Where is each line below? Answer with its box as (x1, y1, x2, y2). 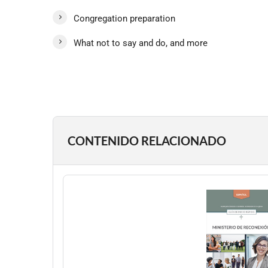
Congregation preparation (74, 13, 175, 24)
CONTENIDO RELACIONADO (68, 133, 226, 148)
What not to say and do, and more (74, 38, 208, 48)
